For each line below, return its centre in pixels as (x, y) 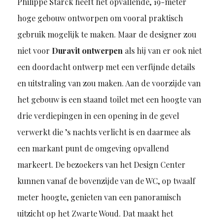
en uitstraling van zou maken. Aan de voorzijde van (109, 83)
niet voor (34, 51)
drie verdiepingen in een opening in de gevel (98, 116)
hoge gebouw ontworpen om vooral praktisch (100, 18)
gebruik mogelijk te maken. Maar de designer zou (107, 35)
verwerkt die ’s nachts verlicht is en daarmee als (104, 132)
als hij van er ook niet (162, 51)
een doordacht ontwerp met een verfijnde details (106, 67)
